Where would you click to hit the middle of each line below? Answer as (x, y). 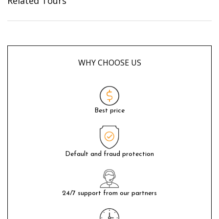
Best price (109, 111)
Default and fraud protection (109, 154)
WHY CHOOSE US (109, 63)
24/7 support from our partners (109, 193)
